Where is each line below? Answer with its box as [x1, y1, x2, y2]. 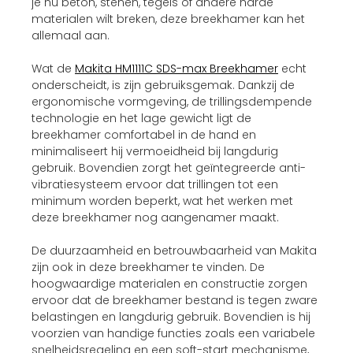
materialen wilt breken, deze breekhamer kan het [32, 10, 305, 27]
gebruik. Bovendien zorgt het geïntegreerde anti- [32, 159, 306, 176]
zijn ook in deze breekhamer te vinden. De [32, 258, 265, 275]
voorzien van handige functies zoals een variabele [32, 325, 315, 341]
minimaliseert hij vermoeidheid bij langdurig [32, 143, 278, 159]
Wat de [32, 60, 75, 76]
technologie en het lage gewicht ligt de [32, 110, 251, 126]
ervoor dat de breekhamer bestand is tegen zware [32, 292, 318, 308]
